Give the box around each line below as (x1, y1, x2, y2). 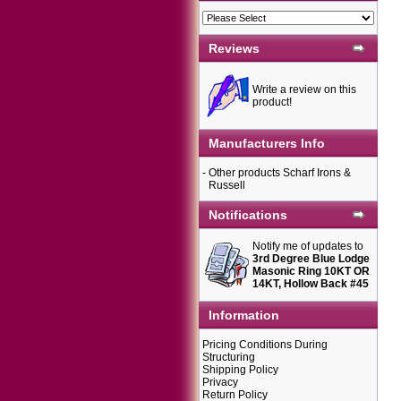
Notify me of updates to (252, 240, 363, 252)
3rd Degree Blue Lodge (252, 252, 370, 265)
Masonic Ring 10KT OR (252, 265, 370, 277)
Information (209, 308, 279, 322)
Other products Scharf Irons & (209, 166, 351, 179)
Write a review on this (252, 83, 356, 96)
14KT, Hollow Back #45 (252, 277, 369, 290)
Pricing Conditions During (202, 338, 328, 351)
